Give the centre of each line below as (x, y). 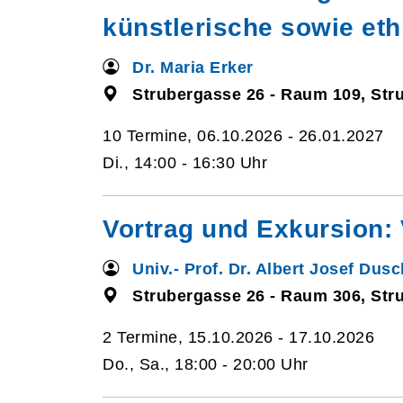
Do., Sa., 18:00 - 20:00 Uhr (206, 364)
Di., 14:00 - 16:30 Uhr (185, 163)
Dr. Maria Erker (193, 67)
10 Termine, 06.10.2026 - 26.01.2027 (243, 136)
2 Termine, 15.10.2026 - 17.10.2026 (238, 337)
